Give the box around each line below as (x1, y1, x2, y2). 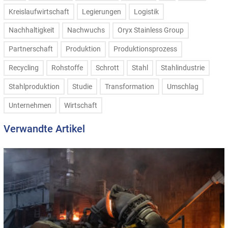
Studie (72, 82, 92, 91)
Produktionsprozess (113, 45, 177, 54)
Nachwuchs (67, 26, 105, 35)
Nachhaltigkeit (9, 26, 54, 35)
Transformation (105, 82, 154, 91)
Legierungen (82, 7, 121, 16)
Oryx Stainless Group (118, 26, 184, 35)
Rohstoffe (51, 63, 83, 72)
